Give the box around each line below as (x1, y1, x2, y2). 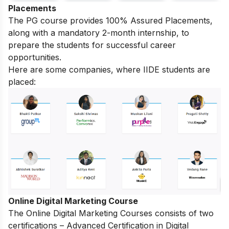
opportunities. (8, 52, 61, 63)
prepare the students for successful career (8, 40, 176, 51)
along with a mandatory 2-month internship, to (8, 28, 189, 38)
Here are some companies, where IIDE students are (8, 64, 210, 75)
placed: (8, 77, 36, 87)
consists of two (152, 208, 214, 219)
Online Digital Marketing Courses (26, 208, 152, 219)
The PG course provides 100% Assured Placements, (8, 15, 213, 26)
